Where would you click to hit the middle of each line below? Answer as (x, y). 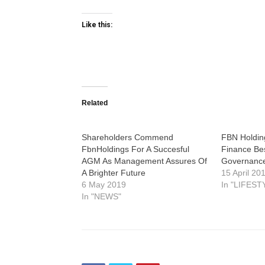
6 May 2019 (104, 185)
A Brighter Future (114, 173)
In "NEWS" (101, 196)
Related (95, 103)
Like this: (97, 25)
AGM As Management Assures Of (144, 161)
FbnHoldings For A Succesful (135, 149)
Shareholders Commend (127, 137)
